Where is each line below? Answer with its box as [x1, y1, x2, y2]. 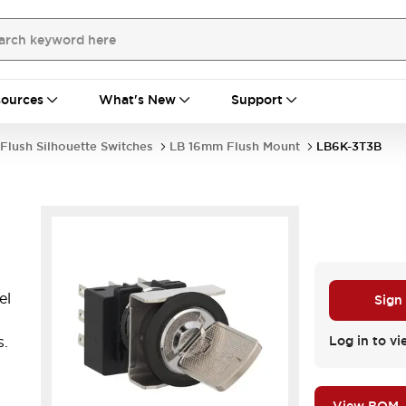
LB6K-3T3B [316, 139, 382, 154]
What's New [99, 92, 176, 108]
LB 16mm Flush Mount [169, 139, 300, 154]
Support [231, 92, 283, 108]
